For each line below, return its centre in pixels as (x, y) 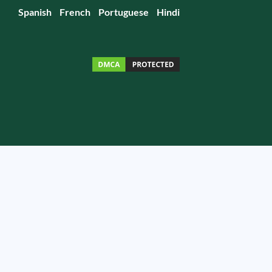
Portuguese (124, 12)
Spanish (35, 12)
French (75, 12)
